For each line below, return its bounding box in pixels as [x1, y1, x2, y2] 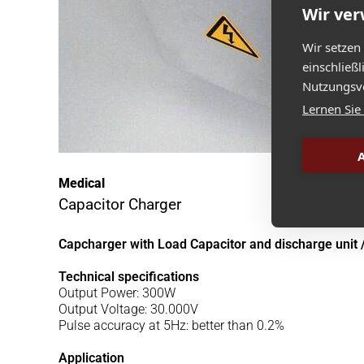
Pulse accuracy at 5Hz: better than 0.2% [58, 318, 284, 333]
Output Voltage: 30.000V [58, 301, 198, 317]
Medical [58, 175, 105, 191]
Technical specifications [58, 269, 202, 284]
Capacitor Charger [58, 195, 181, 214]
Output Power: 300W [58, 285, 175, 301]
